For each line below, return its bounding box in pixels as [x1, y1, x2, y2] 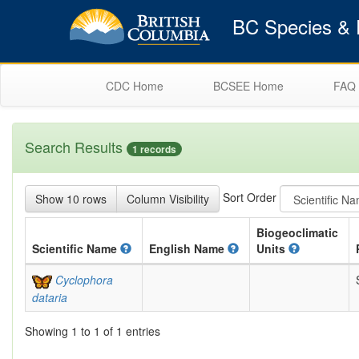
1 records [132, 142, 176, 157]
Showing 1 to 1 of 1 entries [25, 323, 160, 340]
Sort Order [220, 188, 280, 205]
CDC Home [106, 78, 163, 94]
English [149, 240, 194, 257]
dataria [32, 288, 67, 305]
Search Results [25, 136, 127, 157]
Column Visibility [127, 191, 209, 208]
